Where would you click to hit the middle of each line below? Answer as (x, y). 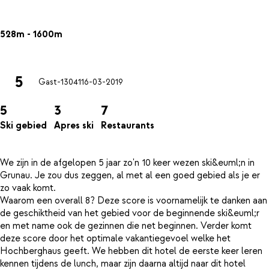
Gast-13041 (60, 83)
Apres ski (74, 126)
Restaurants (128, 126)
